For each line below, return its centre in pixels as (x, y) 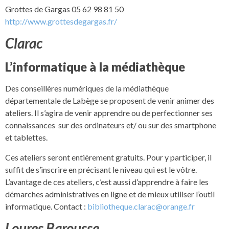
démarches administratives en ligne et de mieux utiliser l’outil (110, 194)
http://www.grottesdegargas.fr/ (61, 21)
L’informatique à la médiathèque (95, 67)
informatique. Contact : (46, 206)
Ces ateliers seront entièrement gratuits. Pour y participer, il (108, 157)
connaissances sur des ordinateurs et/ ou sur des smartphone (111, 125)
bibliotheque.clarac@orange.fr (141, 206)
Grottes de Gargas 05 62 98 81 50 (64, 9)
